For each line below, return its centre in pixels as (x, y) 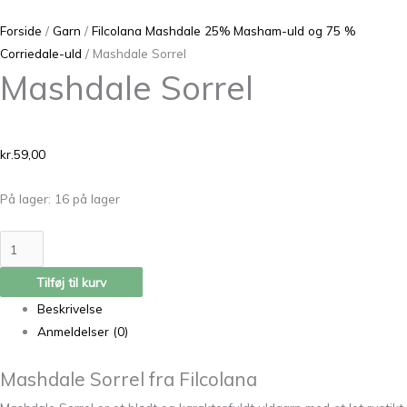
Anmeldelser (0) (83, 331)
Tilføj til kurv (71, 282)
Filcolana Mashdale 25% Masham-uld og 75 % (223, 31)
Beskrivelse (70, 308)
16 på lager (87, 198)
